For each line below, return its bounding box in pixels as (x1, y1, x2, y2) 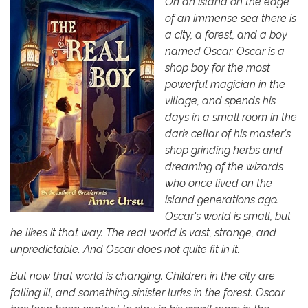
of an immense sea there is (165, 12, 296, 25)
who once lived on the (165, 177, 272, 190)
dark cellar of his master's (165, 127, 291, 141)
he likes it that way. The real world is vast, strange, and (10, 226, 276, 240)
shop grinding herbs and (165, 144, 283, 157)
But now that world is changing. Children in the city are (10, 269, 275, 283)
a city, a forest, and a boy (165, 28, 287, 42)
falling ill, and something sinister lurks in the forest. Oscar (10, 286, 285, 300)
